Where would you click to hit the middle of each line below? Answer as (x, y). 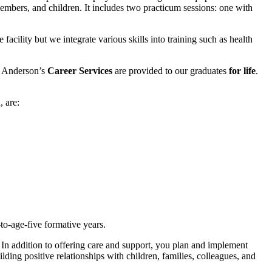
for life (242, 70)
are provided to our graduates (171, 70)
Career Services (80, 70)
